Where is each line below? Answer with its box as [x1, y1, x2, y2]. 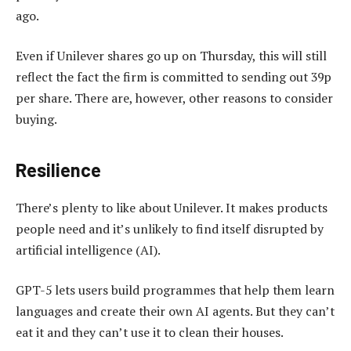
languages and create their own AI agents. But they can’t [16, 302, 335, 320]
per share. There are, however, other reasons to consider [16, 89, 333, 107]
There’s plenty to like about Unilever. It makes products [16, 198, 327, 216]
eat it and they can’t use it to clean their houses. [16, 324, 284, 342]
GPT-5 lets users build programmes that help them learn [16, 281, 335, 299]
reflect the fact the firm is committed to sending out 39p [16, 68, 331, 86]
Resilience [16, 157, 101, 181]
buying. [16, 110, 57, 128]
